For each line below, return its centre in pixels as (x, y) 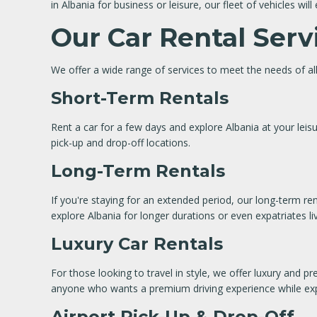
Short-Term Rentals (140, 98)
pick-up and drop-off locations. (121, 143)
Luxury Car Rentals (137, 244)
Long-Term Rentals (138, 171)
